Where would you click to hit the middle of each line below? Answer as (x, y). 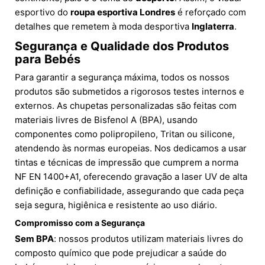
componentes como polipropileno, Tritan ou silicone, (125, 134)
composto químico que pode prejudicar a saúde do (121, 253)
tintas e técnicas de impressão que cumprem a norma (127, 162)
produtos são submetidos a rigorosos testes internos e (130, 91)
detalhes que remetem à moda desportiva (103, 26)
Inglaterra (213, 26)
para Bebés (48, 59)
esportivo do (43, 12)
